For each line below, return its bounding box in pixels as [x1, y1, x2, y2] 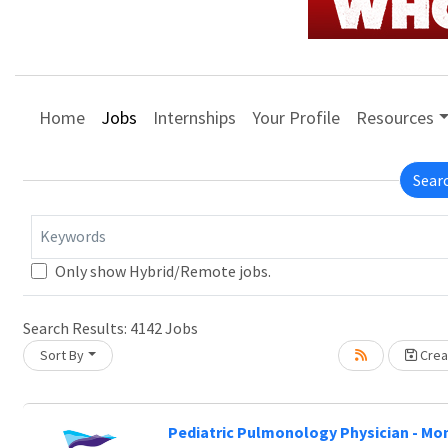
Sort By [40, 346, 84, 364]
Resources [356, 105, 434, 129]
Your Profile [252, 105, 340, 129]
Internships [153, 105, 236, 129]
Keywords [40, 226, 106, 246]
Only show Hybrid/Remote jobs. [55, 261, 271, 281]
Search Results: [23, 318, 130, 338]
